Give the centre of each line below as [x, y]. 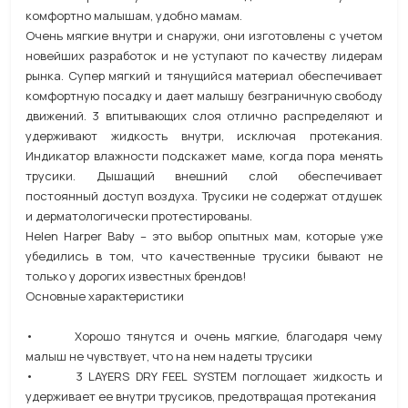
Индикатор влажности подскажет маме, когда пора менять [204, 155]
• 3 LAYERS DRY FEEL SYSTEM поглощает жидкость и [204, 376]
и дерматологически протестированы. [139, 215]
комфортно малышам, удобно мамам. [134, 15]
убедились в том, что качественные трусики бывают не [204, 255]
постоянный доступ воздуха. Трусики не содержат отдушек [204, 195]
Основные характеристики [105, 296]
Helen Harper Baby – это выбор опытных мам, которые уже [204, 235]
